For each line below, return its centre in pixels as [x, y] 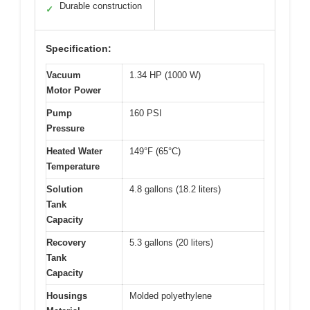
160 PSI [146, 113]
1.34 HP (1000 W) [165, 75]
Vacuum [64, 75]
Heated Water [74, 152]
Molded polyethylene [171, 296]
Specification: [79, 49]
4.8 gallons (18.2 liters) [175, 190]
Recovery [66, 243]
